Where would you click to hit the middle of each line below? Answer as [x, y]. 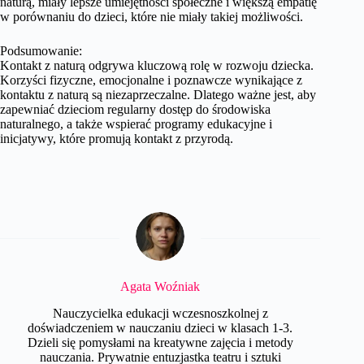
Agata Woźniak [160, 286]
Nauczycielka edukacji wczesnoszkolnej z [160, 313]
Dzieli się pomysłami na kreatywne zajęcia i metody [160, 342]
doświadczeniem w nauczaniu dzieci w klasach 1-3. [160, 327]
